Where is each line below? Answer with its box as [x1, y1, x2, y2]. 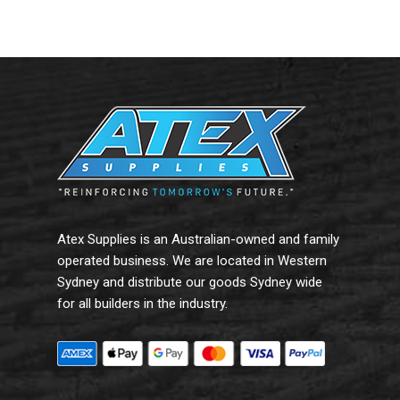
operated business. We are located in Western [57, 253, 327, 270]
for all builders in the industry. [57, 296, 228, 312]
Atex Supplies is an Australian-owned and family [57, 231, 339, 248]
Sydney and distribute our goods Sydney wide [57, 274, 322, 291]
